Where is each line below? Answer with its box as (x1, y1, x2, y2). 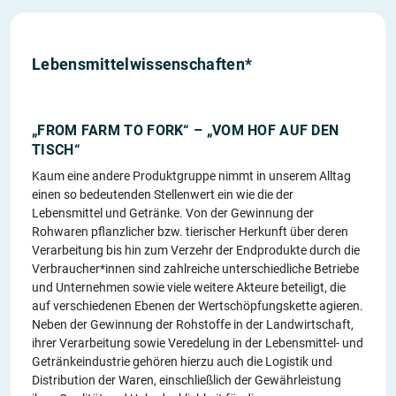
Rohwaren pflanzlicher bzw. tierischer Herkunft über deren (32, 224, 348, 239)
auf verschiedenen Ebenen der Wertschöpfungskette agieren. (32, 298, 363, 313)
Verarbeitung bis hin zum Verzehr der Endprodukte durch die (32, 242, 360, 257)
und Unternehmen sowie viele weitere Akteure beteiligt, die (32, 279, 346, 294)
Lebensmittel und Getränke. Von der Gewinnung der (32, 205, 314, 220)
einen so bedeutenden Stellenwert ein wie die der (32, 187, 293, 202)
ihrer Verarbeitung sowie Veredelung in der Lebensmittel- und (32, 335, 363, 350)
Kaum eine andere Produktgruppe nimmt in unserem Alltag (32, 168, 351, 183)
